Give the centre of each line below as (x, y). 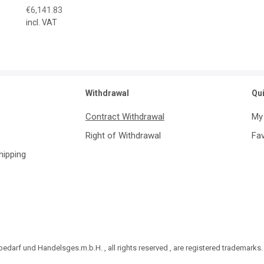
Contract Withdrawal (125, 116)
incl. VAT (42, 22)
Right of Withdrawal (123, 135)
